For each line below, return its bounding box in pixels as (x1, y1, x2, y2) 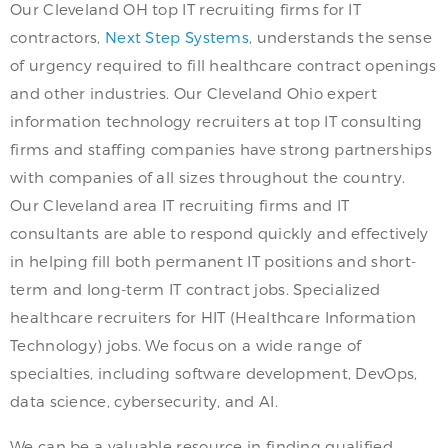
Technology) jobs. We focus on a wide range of (10, 336, 362, 354)
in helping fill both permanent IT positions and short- (10, 252, 417, 270)
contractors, (10, 28, 105, 46)
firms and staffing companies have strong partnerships (10, 140, 432, 158)
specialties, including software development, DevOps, (10, 364, 418, 382)
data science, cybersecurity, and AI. (10, 392, 278, 410)
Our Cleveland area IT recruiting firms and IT (10, 196, 350, 214)
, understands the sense (249, 28, 432, 46)
